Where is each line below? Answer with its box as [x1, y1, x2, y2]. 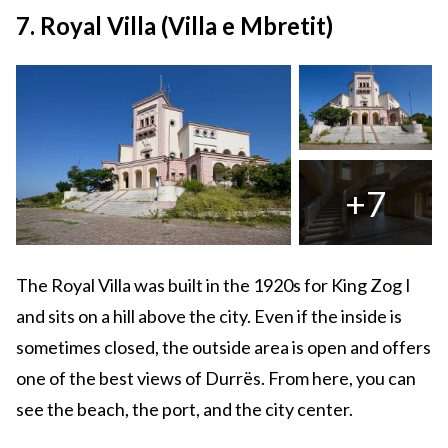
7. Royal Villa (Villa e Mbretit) [16, 11, 333, 41]
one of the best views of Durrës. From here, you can [16, 367, 416, 390]
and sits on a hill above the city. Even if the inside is [16, 305, 402, 328]
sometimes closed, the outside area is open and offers [16, 336, 431, 359]
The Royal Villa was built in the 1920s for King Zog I [16, 274, 411, 297]
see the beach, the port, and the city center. [16, 398, 353, 421]
